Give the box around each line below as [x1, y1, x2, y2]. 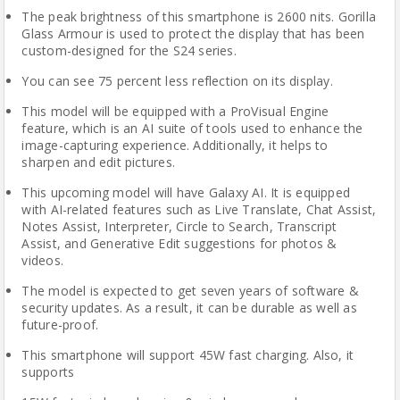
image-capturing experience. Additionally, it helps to [21, 137, 329, 154]
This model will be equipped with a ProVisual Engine [21, 103, 329, 120]
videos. [21, 252, 63, 269]
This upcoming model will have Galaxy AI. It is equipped [21, 184, 351, 201]
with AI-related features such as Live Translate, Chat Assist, [21, 201, 377, 218]
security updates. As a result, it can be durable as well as [21, 299, 357, 316]
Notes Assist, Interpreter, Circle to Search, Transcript [21, 218, 337, 235]
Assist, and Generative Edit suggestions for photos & [21, 235, 337, 252]
